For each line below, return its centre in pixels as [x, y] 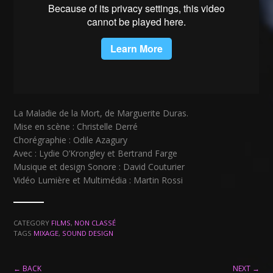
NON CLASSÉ [95, 222]
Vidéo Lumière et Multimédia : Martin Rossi [98, 180]
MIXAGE [46, 233]
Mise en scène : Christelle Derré [76, 126]
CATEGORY [33, 222]
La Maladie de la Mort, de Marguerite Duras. [101, 113]
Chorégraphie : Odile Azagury [71, 140]
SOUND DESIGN [88, 233]
